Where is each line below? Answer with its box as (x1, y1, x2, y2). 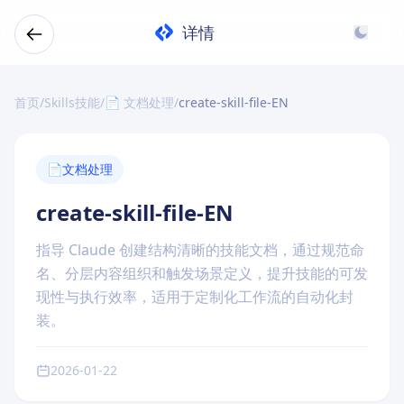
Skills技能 (44, 94, 100, 111)
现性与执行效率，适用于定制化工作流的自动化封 (36, 287, 353, 307)
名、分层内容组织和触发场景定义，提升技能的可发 (36, 263, 368, 283)
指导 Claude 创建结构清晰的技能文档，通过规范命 (36, 240, 364, 260)
